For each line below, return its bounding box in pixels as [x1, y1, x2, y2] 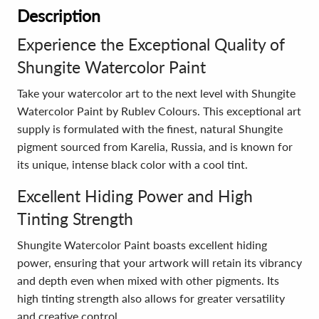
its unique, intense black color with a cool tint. [17, 157, 248, 171]
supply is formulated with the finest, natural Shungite [17, 122, 283, 135]
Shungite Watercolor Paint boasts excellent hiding [17, 238, 267, 251]
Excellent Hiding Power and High [17, 186, 253, 206]
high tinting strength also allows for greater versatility [17, 291, 285, 305]
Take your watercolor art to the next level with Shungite [17, 86, 296, 100]
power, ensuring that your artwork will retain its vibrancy [17, 256, 302, 269]
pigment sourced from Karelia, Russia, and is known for [17, 140, 293, 153]
